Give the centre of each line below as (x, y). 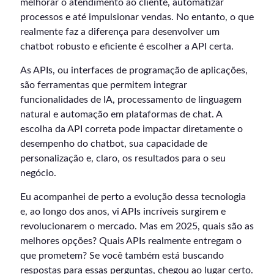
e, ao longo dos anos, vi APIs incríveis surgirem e (123, 211)
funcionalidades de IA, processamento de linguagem (131, 99)
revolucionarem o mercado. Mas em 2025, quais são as (137, 226)
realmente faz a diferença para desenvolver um (120, 31)
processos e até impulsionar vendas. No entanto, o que (137, 17)
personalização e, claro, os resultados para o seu (123, 158)
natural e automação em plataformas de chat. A (121, 114)
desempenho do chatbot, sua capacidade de (114, 143)
